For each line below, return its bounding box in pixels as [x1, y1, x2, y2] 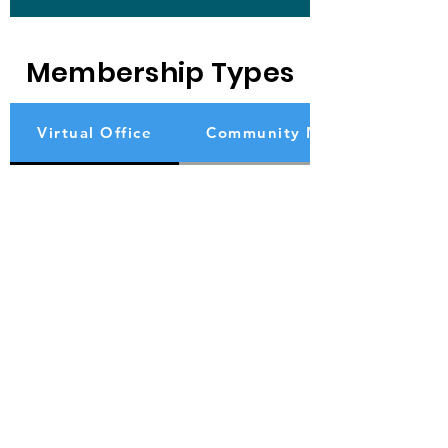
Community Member [206, 123, 375, 142]
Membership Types [25, 54, 295, 91]
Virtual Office [37, 123, 152, 142]
